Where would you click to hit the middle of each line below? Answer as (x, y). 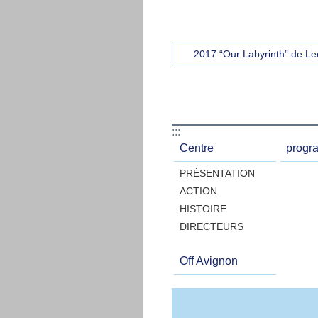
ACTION (198, 191)
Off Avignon (208, 261)
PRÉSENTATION (217, 174)
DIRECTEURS (211, 227)
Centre (196, 148)
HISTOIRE (203, 209)
